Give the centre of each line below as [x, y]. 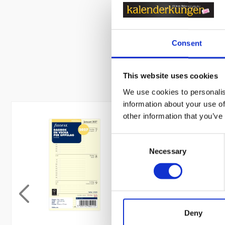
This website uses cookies [170, 76]
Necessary [168, 151]
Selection [126, 151]
